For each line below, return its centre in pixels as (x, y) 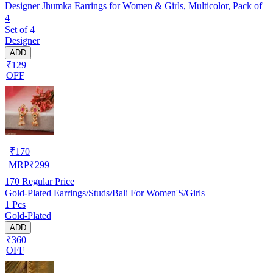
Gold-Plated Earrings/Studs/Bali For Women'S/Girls (105, 193)
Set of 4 (20, 29)
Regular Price (47, 181)
